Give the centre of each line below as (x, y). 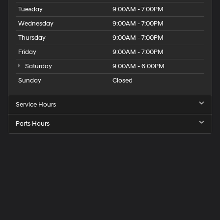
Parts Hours (33, 124)
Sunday (30, 81)
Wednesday (36, 24)
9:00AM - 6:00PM (138, 67)
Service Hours (36, 105)
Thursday (32, 38)
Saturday (38, 67)
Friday (27, 52)
